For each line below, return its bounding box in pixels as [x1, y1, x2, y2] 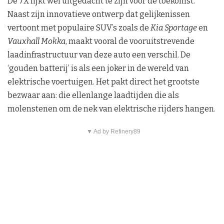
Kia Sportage [150, 23, 197, 33]
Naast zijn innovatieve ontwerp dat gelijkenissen [7, 9, 190, 19]
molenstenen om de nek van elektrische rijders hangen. [7, 104, 215, 114]
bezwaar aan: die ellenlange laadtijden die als [7, 90, 179, 100]
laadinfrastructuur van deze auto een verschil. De [7, 50, 190, 60]
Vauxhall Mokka [7, 36, 65, 46]
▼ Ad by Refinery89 [86, 128, 140, 135]
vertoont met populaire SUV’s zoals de [7, 23, 150, 33]
